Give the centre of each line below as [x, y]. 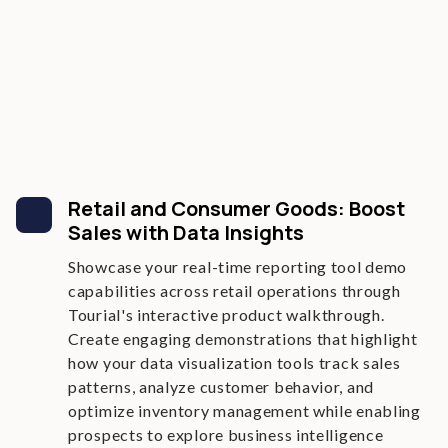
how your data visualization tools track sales [234, 362]
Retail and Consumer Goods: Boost [236, 208]
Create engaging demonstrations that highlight [243, 338]
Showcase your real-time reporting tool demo [238, 266]
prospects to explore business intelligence [226, 434]
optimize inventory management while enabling [244, 410]
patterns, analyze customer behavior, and [221, 386]
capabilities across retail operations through [234, 290]
